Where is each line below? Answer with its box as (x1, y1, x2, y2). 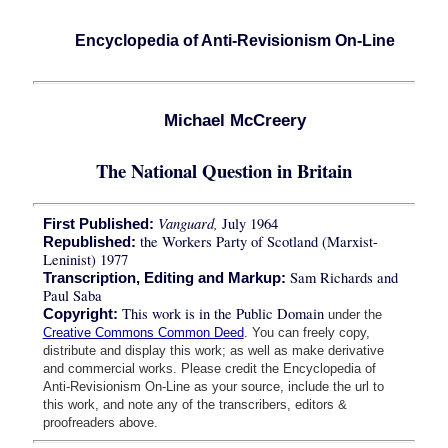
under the (327, 307, 382, 323)
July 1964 (217, 214, 278, 234)
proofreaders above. (42, 415, 158, 431)
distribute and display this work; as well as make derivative (42, 343, 384, 359)
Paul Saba (42, 286, 102, 306)
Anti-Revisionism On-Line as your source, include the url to (42, 379, 384, 395)
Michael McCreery (163, 110, 306, 131)
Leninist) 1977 (42, 250, 128, 270)
